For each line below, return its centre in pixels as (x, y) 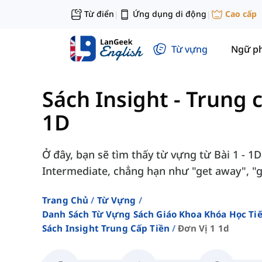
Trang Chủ (65, 200)
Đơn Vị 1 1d (204, 228)
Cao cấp (241, 14)
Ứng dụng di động (170, 14)
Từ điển (99, 14)
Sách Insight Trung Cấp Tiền (106, 228)
